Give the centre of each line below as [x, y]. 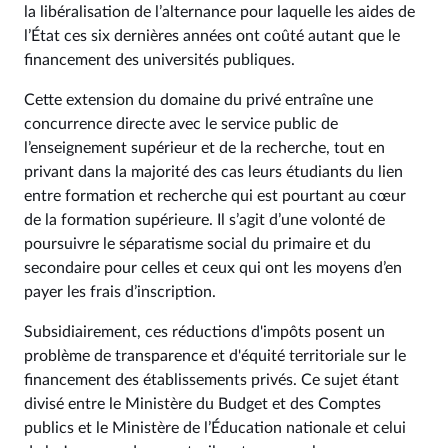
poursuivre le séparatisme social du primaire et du [197, 244]
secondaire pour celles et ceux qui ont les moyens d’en [213, 268]
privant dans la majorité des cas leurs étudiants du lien [213, 172]
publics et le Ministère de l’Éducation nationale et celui [215, 428]
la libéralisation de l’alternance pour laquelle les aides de [219, 12]
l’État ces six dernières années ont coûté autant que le [212, 36]
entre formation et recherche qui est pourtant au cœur [215, 196]
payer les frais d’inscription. [120, 292]
